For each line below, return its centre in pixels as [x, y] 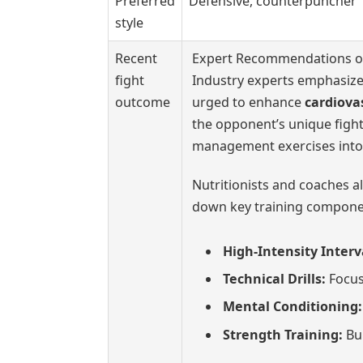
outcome [142, 102]
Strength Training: [283, 334]
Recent [136, 58]
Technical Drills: [275, 279]
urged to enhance [249, 102]
